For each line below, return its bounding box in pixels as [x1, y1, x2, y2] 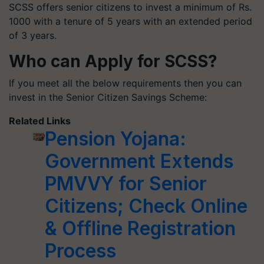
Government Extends [45, 150, 234, 173]
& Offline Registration [45, 217, 236, 240]
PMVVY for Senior [45, 172, 207, 195]
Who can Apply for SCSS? [9, 51, 217, 71]
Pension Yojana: [45, 127, 187, 150]
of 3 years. [9, 29, 57, 41]
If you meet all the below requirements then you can [9, 77, 242, 89]
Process [45, 239, 117, 262]
